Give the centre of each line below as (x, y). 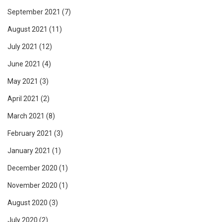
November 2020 (32, 186)
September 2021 (34, 12)
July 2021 (23, 47)
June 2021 (24, 64)
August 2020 (28, 203)
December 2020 (32, 168)
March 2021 (26, 116)
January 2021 (29, 151)
